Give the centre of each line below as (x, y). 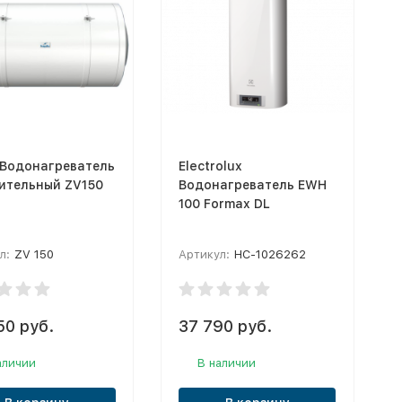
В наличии (227, 363)
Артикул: (204, 254)
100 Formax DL (224, 203)
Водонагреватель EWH (253, 184)
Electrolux (210, 166)
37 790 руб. (225, 326)
